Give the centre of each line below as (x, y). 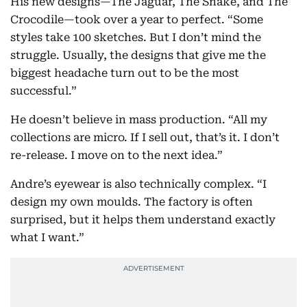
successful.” (44, 91)
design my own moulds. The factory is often (132, 202)
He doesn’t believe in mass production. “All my (139, 120)
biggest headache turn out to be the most (125, 73)
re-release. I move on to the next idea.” (116, 156)
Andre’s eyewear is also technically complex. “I (138, 184)
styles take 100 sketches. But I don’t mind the (136, 38)
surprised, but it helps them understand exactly (143, 220)
